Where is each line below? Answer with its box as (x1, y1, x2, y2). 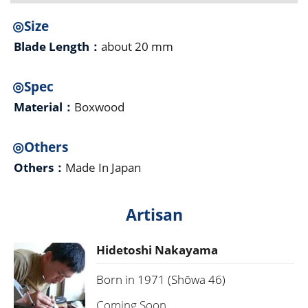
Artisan (125, 203, 183, 226)
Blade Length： (14, 38, 101, 55)
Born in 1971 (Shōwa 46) (96, 272, 225, 288)
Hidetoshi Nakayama (96, 242, 218, 258)
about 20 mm (101, 38, 173, 55)
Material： (14, 99, 74, 115)
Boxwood (74, 99, 124, 115)
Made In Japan (65, 159, 141, 176)
